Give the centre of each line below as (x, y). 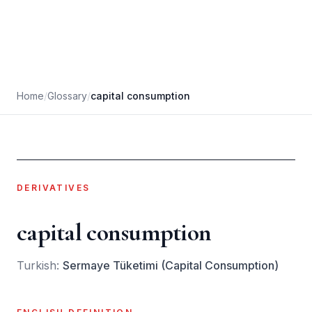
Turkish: (40, 265)
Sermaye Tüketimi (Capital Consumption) (171, 265)
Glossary (67, 96)
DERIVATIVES (54, 188)
